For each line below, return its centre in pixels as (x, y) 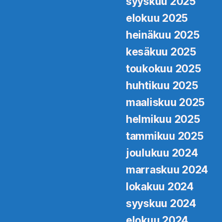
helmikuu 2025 (163, 119)
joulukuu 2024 (162, 153)
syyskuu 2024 (161, 203)
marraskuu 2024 (167, 169)
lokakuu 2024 (160, 186)
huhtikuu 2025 (162, 85)
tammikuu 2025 (165, 136)
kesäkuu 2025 (161, 52)
